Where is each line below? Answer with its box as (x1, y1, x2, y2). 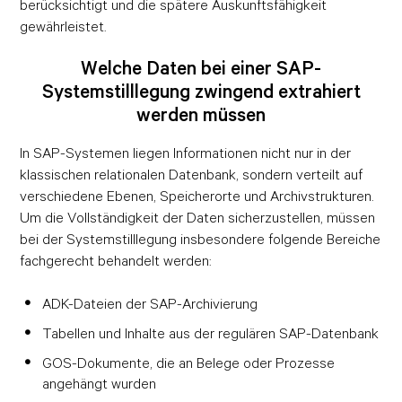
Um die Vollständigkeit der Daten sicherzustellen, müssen (20, 209, 376, 226)
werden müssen (136, 103, 266, 127)
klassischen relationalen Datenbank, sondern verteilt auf (20, 166, 363, 183)
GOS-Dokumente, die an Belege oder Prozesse (42, 354, 336, 371)
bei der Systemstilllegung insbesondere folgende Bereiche (20, 231, 381, 248)
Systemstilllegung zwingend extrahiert (41, 80, 361, 103)
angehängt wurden (42, 375, 157, 392)
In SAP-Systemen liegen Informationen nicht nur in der (20, 144, 352, 162)
